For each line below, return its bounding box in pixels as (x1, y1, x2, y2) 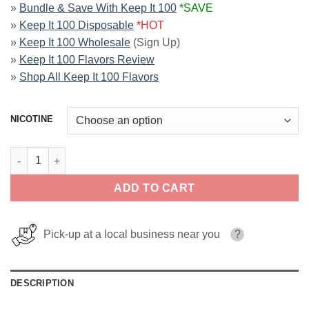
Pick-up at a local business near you (38, 228, 220, 241)
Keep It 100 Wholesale (19, 37, 130, 49)
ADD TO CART (114, 182, 195, 195)
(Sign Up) (130, 37, 180, 49)
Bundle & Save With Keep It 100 (19, 2, 177, 14)
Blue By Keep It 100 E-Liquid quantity (10, 148, 186, 160)
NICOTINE (10, 114, 53, 125)
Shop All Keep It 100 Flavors (19, 71, 159, 83)
